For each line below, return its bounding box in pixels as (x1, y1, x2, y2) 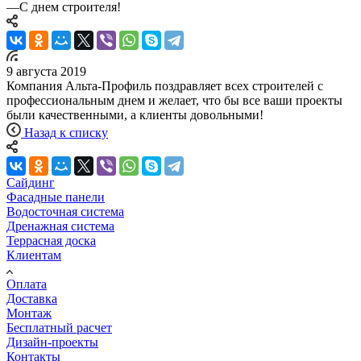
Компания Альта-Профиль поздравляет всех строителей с (6, 78, 323, 93)
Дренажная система (6, 218, 114, 233)
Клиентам (6, 247, 61, 262)
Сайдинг (6, 175, 55, 189)
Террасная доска (6, 233, 96, 247)
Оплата (6, 276, 47, 291)
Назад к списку (24, 125, 108, 139)
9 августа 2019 (6, 64, 86, 78)
